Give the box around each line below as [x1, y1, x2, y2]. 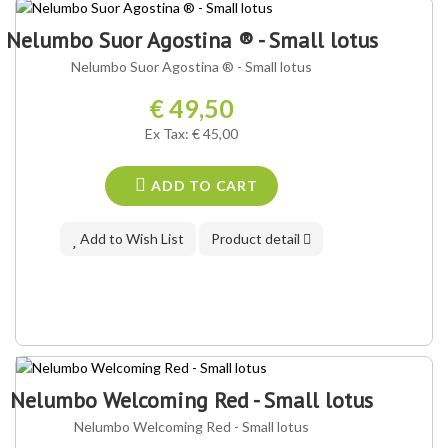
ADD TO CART [147, 177, 258, 195]
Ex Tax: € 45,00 [145, 125, 239, 143]
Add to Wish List [77, 230, 185, 248]
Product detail [211, 230, 304, 248]
